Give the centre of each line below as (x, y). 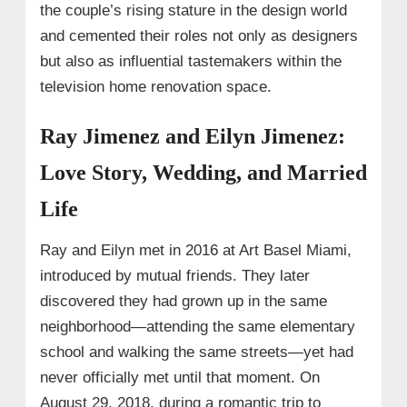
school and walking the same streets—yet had (196, 352)
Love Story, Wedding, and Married (203, 172)
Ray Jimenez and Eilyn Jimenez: (192, 136)
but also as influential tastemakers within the (190, 61)
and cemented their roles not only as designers (199, 35)
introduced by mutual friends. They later (174, 275)
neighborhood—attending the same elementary (197, 326)
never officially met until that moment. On (179, 377)
